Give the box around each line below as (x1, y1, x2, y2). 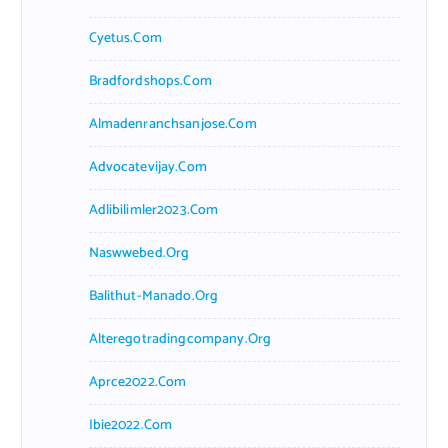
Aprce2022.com (88, 370, 187, 394)
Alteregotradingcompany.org (88, 327, 272, 351)
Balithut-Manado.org (88, 284, 219, 308)
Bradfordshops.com (88, 69, 212, 93)
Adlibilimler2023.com (88, 198, 219, 222)
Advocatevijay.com (88, 155, 207, 179)
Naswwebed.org (88, 241, 190, 265)
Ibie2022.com (88, 413, 173, 437)
